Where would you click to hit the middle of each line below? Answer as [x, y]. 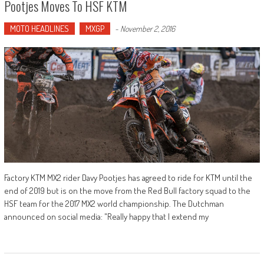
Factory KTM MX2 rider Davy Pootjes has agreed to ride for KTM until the [128, 177]
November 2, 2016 [147, 29]
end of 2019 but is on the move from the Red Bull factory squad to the [127, 190]
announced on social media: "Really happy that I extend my [106, 216]
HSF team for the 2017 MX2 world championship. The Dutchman [114, 203]
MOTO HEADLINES [39, 29]
